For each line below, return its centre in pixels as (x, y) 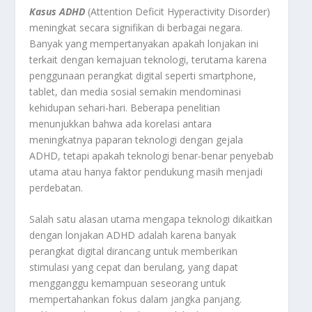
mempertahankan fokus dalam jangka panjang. (136, 299)
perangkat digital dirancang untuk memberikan (134, 251)
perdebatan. (56, 188)
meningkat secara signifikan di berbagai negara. (136, 28)
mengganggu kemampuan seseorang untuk (128, 283)
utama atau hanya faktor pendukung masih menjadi (146, 172)
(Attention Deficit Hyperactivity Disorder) (178, 12)
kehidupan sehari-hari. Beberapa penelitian (125, 108)
